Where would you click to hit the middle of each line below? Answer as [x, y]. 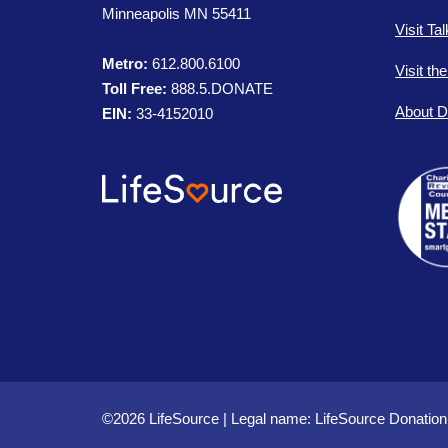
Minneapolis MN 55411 [176, 14]
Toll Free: [134, 89]
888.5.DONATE [220, 89]
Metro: [125, 64]
